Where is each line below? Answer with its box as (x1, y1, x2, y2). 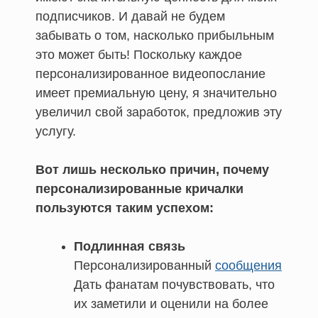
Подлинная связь (74, 238, 185, 253)
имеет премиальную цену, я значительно (35, 85, 277, 100)
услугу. (35, 124, 76, 138)
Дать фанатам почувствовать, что (74, 277, 275, 292)
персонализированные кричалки (35, 181, 243, 196)
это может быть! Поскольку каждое (35, 47, 242, 62)
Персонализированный (74, 258, 215, 273)
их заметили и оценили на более (74, 296, 268, 311)
